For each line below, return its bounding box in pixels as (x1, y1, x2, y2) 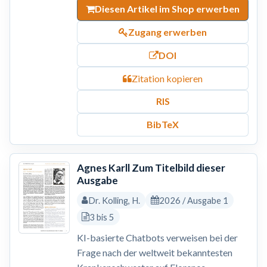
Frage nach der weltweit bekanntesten (76, 247, 232, 259)
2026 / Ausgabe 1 (159, 195, 228, 206)
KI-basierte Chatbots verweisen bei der (76, 232, 238, 244)
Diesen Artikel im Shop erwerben (95, 3, 240, 15)
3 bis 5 (89, 211, 115, 222)
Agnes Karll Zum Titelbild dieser (76, 162, 225, 175)
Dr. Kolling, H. (88, 195, 141, 206)
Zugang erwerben (128, 26, 207, 38)
